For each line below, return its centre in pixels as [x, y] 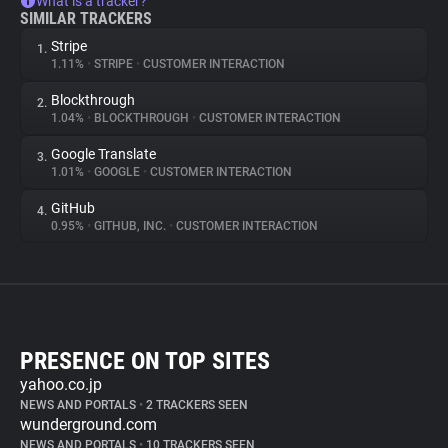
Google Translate [103, 154]
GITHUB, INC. [130, 226]
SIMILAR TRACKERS [86, 18]
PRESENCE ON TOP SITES [145, 361]
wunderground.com [88, 424]
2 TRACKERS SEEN [195, 405]
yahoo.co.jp [61, 384]
